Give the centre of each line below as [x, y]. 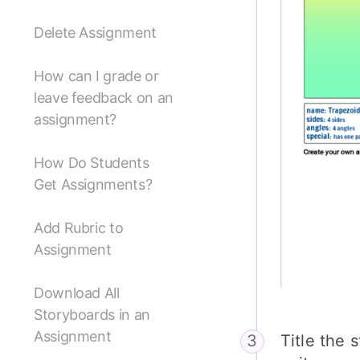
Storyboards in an [92, 315]
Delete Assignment [95, 33]
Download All [77, 293]
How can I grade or [96, 76]
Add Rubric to [79, 228]
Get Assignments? [93, 185]
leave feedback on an [104, 98]
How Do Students [92, 163]
